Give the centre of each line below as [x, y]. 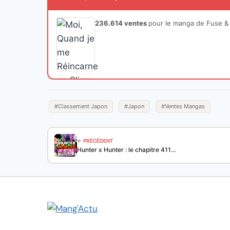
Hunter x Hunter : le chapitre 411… [127, 150]
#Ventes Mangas [183, 106]
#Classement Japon [81, 106]
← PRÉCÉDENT [95, 141]
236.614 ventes [122, 23]
